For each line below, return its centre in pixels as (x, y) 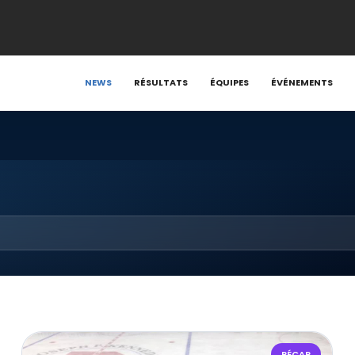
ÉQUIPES (230, 82)
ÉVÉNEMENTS (302, 82)
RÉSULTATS (161, 82)
